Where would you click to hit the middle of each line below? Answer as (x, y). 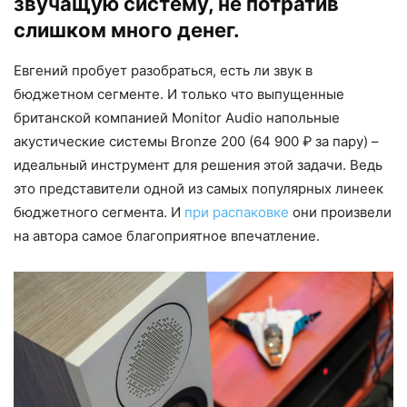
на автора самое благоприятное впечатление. (167, 236)
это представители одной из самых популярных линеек (199, 189)
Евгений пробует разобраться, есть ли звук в (163, 71)
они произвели (340, 213)
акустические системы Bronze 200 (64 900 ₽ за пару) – (196, 142)
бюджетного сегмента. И (99, 213)
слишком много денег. (127, 30)
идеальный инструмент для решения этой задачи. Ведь (198, 165)
